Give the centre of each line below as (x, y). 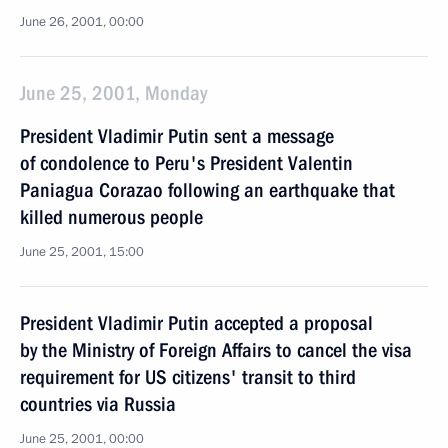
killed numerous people (111, 217)
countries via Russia (98, 404)
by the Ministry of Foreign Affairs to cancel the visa (216, 350)
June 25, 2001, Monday (113, 93)
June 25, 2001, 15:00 (82, 252)
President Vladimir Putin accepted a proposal (196, 323)
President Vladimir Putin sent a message (177, 136)
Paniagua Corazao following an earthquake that (207, 190)
